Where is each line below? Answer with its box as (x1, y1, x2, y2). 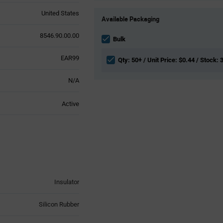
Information (94, 25, 126, 33)
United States (41, 9, 79, 17)
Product (94, 7, 115, 15)
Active (61, 100, 79, 108)
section (94, 34, 114, 42)
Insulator (54, 178, 79, 186)
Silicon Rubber (39, 200, 79, 208)
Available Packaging (102, 14, 159, 23)
